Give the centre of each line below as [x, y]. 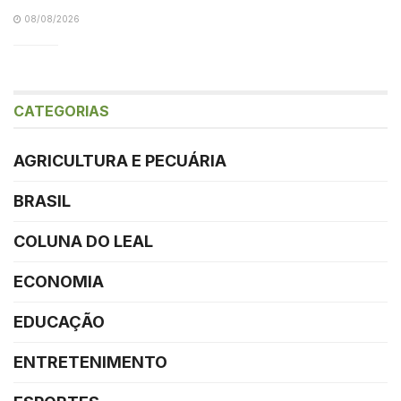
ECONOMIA [59, 281]
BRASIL [42, 200]
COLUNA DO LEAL [83, 241]
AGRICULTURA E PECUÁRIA [120, 160]
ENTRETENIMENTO [90, 362]
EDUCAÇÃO [59, 321]
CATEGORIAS [61, 111]
